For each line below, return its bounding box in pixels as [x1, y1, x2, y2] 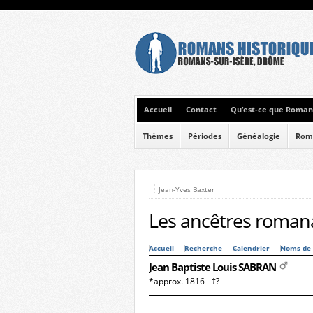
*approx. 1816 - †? [149, 275, 219, 287]
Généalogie [237, 131, 280, 141]
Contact [186, 105, 217, 115]
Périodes [188, 131, 221, 141]
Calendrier [233, 244, 270, 253]
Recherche [184, 244, 222, 253]
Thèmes [143, 131, 173, 141]
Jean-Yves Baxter [159, 184, 214, 194]
